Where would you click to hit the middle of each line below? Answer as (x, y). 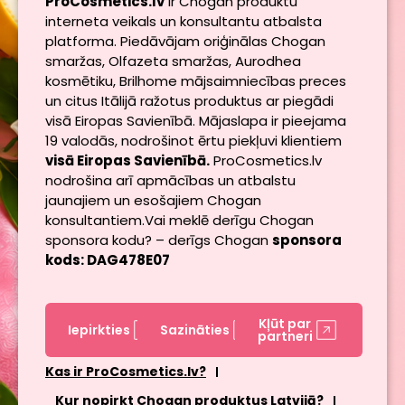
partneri (285, 337)
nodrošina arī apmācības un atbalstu (170, 181)
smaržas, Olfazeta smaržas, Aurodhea (173, 61)
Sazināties (195, 330)
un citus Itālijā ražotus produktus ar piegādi (189, 101)
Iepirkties (99, 330)
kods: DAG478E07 (108, 260)
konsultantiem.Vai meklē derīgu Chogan (179, 221)
